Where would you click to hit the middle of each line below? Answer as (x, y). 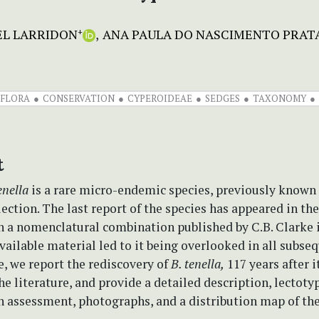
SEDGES (222, 98)
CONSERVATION (78, 98)
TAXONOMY (279, 98)
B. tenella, (198, 263)
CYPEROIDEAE (159, 98)
